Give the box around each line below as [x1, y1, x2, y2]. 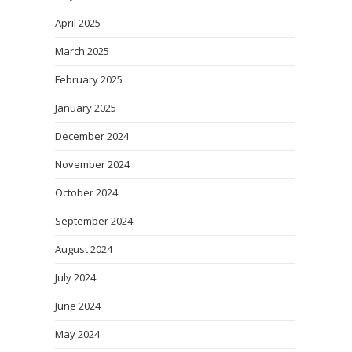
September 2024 [55, 214, 133, 228]
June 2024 [55, 299, 101, 313]
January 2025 [55, 101, 116, 115]
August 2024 [55, 242, 112, 256]
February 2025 [55, 72, 123, 86]
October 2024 [55, 185, 118, 200]
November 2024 [55, 157, 130, 171]
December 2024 [55, 129, 129, 143]
